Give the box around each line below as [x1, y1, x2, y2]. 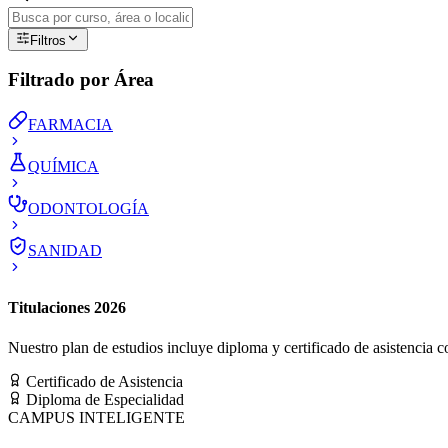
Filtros [30, 32, 66, 48]
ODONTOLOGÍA [28, 200, 149, 218]
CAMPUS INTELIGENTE [8, 408, 185, 426]
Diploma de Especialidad [22, 390, 184, 408]
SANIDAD [28, 242, 102, 260]
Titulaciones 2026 [8, 299, 126, 317]
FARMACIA [28, 116, 113, 134]
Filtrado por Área [8, 69, 154, 91]
